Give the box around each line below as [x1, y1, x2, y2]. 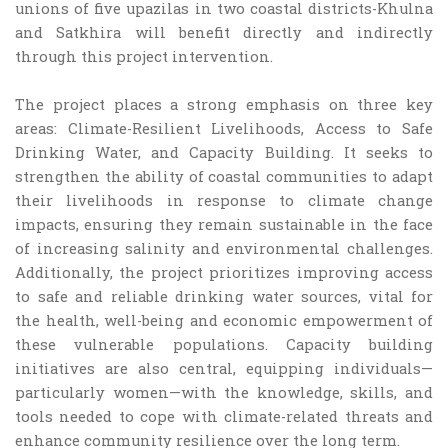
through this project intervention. [15, 47, 273, 66]
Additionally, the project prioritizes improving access [15, 263, 433, 282]
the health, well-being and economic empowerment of [15, 311, 433, 330]
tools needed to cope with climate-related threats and [15, 407, 433, 426]
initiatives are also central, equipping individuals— [15, 359, 433, 378]
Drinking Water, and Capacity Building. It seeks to [15, 143, 433, 162]
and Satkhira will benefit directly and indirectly [15, 23, 433, 42]
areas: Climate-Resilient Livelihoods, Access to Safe [15, 119, 433, 138]
